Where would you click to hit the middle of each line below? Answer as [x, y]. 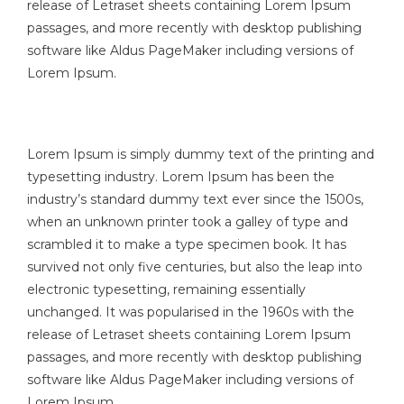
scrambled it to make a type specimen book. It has [187, 244]
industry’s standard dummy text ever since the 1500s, [195, 199]
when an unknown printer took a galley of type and [188, 221]
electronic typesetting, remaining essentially [166, 289]
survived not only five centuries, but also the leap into [195, 266]
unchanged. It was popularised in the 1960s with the [191, 312]
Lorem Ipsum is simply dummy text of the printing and [201, 154]
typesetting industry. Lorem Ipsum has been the [181, 176]
